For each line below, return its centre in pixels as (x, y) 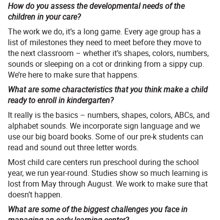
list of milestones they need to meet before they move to (105, 42)
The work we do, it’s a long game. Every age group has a (104, 32)
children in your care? (44, 17)
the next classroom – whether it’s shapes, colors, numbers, (108, 53)
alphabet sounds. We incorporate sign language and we (104, 126)
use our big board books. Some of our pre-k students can (106, 137)
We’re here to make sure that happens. (73, 75)
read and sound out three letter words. (73, 148)
